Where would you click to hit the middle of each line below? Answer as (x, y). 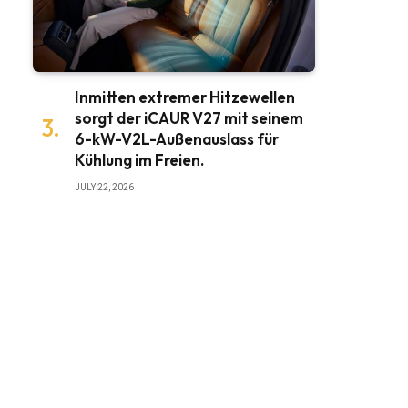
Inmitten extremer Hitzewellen (185, 97)
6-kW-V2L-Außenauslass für (177, 138)
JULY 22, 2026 (104, 187)
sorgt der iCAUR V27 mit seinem (189, 117)
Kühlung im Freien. (139, 159)
